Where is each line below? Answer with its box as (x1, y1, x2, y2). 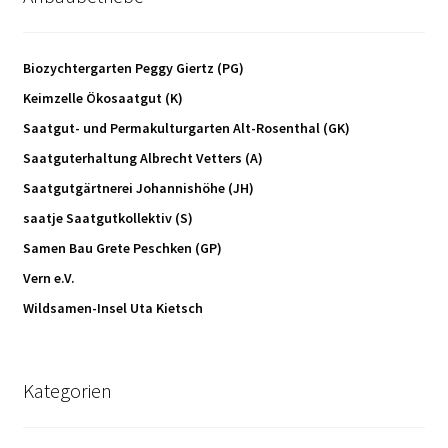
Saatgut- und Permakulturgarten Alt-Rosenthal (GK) (22, 118, 350, 137)
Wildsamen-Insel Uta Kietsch (22, 298, 203, 317)
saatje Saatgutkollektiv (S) (22, 208, 193, 227)
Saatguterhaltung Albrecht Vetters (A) (22, 148, 263, 167)
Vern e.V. (22, 268, 75, 287)
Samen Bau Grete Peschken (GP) (22, 238, 222, 257)
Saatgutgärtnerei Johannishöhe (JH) (22, 178, 254, 197)
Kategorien (22, 377, 112, 403)
